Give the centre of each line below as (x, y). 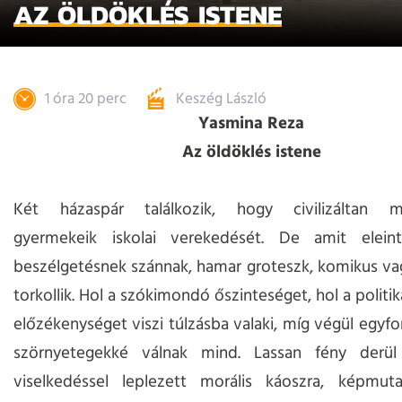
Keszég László (221, 99)
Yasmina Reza (251, 124)
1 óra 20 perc (86, 99)
